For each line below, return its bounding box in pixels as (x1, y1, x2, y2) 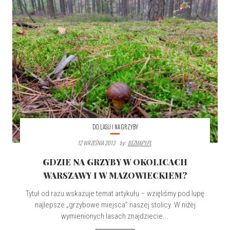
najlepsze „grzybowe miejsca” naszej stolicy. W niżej (34, 200, 196, 210)
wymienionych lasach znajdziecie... (61, 212, 169, 221)
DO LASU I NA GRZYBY (92, 123, 138, 131)
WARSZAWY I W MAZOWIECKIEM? (43, 169, 187, 181)
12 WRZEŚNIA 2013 (77, 139, 115, 147)
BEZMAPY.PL (127, 139, 151, 147)
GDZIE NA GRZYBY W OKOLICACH (43, 156, 187, 168)
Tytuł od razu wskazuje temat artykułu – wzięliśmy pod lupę (26, 189, 204, 199)
